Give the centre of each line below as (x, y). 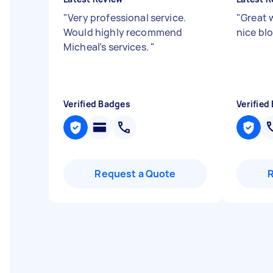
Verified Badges (97, 104)
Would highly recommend (123, 32)
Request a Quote (135, 174)
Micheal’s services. (107, 47)
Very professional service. (127, 18)
